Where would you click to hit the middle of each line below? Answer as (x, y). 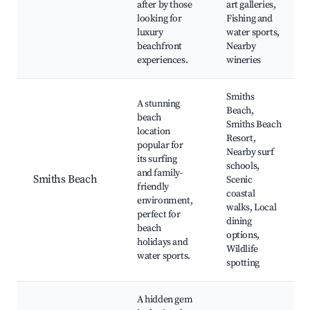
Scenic (239, 180)
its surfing (157, 159)
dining (239, 222)
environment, (165, 201)
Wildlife (242, 249)
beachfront (159, 47)
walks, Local (252, 208)
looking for (159, 19)
